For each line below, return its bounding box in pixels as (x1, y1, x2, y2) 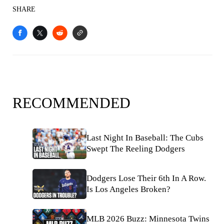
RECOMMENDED (12, 94, 130, 111)
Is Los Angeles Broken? (86, 184, 170, 194)
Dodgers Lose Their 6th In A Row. (86, 173, 206, 183)
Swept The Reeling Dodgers (86, 144, 185, 154)
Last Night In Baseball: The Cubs (86, 133, 203, 143)
